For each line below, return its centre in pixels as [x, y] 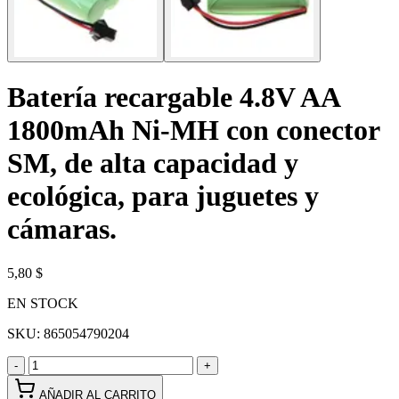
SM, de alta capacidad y [153, 163]
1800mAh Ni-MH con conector [193, 130]
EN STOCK [43, 303]
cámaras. [62, 229]
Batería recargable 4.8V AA [173, 98]
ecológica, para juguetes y [163, 196]
